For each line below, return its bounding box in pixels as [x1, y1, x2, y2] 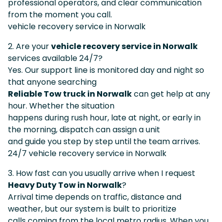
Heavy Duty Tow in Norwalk [8, 179, 122, 191]
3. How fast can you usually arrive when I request [8, 167, 195, 179]
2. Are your [8, 40, 51, 52]
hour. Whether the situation [8, 100, 114, 111]
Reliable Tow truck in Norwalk [8, 88, 132, 100]
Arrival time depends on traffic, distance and [8, 191, 181, 203]
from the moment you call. [8, 8, 112, 20]
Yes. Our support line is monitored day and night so [8, 64, 204, 76]
